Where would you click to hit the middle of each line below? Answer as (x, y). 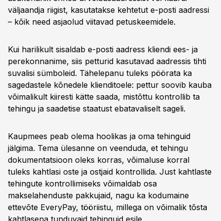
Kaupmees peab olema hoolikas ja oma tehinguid (99, 136)
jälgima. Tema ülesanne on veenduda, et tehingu (98, 148)
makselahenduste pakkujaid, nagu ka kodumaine (98, 195)
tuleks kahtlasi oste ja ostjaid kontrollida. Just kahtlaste (110, 172)
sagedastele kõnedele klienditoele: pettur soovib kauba (110, 85)
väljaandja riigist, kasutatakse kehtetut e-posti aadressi (109, 10)
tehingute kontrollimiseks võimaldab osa (82, 184)
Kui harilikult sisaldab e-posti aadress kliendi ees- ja (103, 49)
